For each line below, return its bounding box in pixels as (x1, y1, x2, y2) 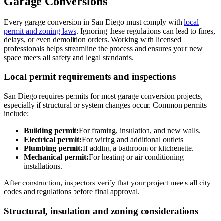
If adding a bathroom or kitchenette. (83, 144, 194, 152)
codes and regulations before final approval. (4, 187, 140, 196)
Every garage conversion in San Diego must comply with (4, 18, 184, 27)
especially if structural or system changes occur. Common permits (4, 100, 207, 109)
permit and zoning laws (4, 27, 76, 36)
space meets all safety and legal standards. (4, 53, 134, 62)
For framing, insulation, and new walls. (79, 126, 201, 135)
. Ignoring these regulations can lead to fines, (76, 27, 215, 36)
